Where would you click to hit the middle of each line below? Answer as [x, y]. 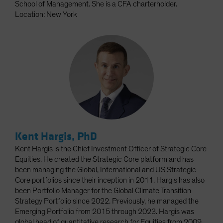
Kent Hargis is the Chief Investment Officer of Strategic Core [111, 149]
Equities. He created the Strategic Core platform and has [104, 160]
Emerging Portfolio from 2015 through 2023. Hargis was [105, 212]
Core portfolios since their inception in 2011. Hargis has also [110, 180]
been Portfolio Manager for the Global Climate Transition [103, 191]
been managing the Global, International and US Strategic [106, 170]
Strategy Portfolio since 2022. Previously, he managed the [107, 201]
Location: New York [46, 15]
